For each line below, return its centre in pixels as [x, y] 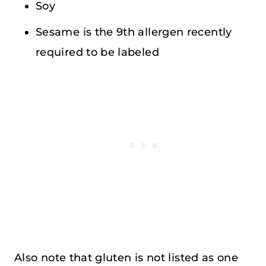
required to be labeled [97, 52]
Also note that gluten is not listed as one [126, 257]
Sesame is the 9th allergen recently [134, 32]
